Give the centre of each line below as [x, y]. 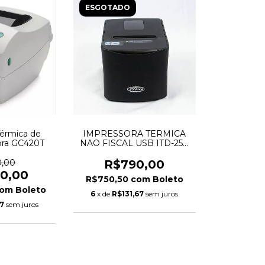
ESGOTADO [107, 7]
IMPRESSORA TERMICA [135, 134]
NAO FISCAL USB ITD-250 [135, 143]
